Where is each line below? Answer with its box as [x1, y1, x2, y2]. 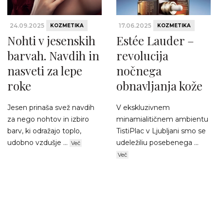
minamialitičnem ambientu [116, 115, 208, 124]
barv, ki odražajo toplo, [7, 127, 81, 136]
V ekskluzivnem [116, 103, 170, 112]
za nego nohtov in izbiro [7, 115, 89, 124]
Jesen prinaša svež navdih [7, 103, 94, 112]
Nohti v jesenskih [7, 33, 95, 49]
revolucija [116, 48, 168, 64]
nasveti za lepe [7, 63, 82, 79]
